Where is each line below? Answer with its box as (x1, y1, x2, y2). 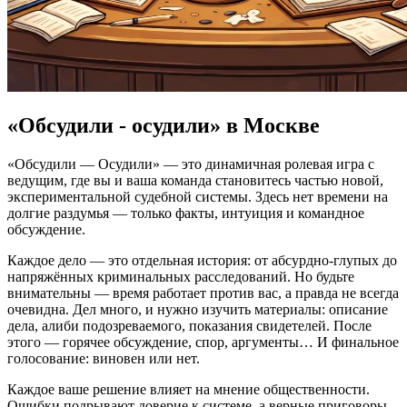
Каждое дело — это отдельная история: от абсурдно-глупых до (7, 252, 397, 268)
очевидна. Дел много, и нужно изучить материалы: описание (7, 301, 388, 317)
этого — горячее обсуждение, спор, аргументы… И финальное (7, 333, 399, 350)
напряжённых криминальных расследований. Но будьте (7, 268, 354, 284)
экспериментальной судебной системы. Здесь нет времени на (7, 188, 388, 204)
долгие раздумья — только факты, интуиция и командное (7, 204, 364, 221)
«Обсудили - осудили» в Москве (7, 113, 320, 137)
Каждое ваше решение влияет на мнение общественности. (7, 381, 370, 397)
